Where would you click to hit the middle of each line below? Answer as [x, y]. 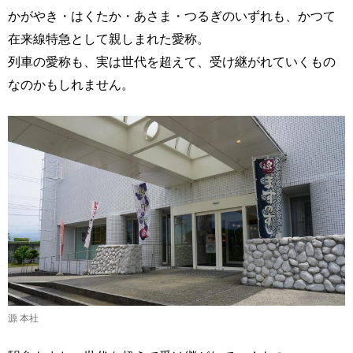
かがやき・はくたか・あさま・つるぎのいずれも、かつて [172, 16]
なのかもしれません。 [71, 85]
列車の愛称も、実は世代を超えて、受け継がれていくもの [172, 62]
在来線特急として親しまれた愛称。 [109, 39]
